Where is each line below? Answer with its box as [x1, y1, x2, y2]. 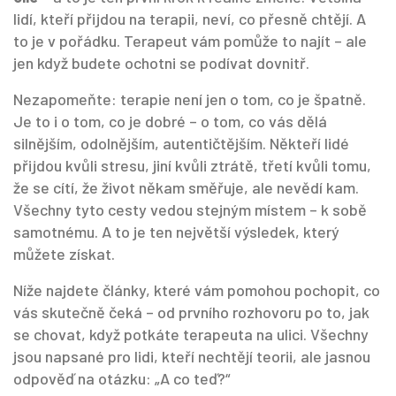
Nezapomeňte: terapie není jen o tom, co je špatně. [13, 89, 366, 109]
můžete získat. [13, 244, 115, 263]
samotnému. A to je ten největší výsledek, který [13, 222, 339, 241]
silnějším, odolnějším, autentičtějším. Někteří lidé [13, 133, 349, 153]
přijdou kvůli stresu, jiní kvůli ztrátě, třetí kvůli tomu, [13, 156, 371, 175]
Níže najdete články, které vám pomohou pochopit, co [13, 280, 380, 300]
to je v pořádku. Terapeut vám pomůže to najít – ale [13, 31, 367, 50]
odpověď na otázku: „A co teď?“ [13, 369, 230, 388]
